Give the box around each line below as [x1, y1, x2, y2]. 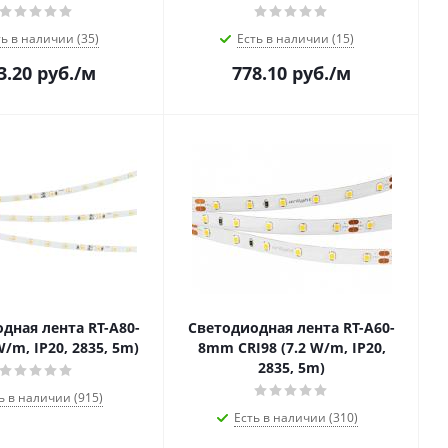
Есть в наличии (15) [237, 30, 354, 47]
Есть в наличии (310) [233, 409, 358, 426]
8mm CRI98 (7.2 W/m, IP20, [197, 338, 386, 357]
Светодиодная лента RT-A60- [188, 318, 395, 337]
